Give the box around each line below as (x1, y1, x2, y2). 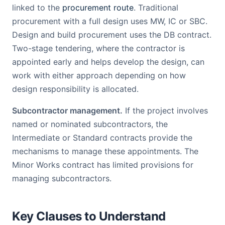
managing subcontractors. (12, 173, 111, 183)
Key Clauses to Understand (12, 209, 166, 223)
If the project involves (123, 105, 208, 116)
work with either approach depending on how (12, 70, 186, 80)
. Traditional (134, 3, 178, 13)
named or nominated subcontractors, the (12, 119, 168, 129)
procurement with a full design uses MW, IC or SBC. (12, 16, 207, 26)
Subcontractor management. (12, 105, 123, 116)
